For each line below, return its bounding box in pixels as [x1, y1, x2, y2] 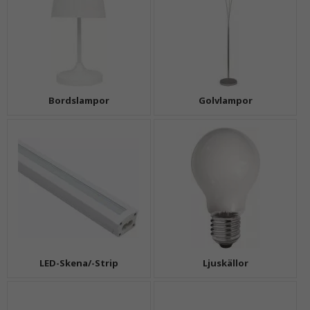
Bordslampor [48, 94, 109, 107]
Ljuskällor [202, 256, 248, 269]
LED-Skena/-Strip [39, 256, 118, 269]
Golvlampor [198, 94, 253, 107]
